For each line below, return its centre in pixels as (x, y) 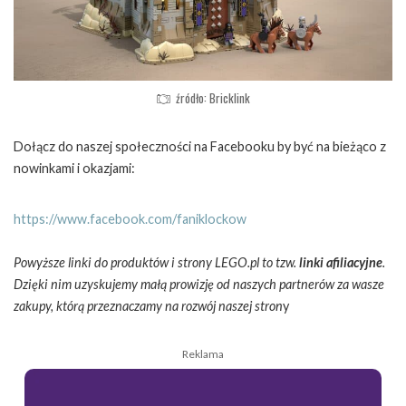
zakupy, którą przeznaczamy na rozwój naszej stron (148, 306)
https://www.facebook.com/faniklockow (130, 219)
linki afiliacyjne (341, 263)
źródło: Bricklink (213, 98)
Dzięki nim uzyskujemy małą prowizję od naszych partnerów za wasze (199, 285)
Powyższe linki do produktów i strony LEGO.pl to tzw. (156, 263)
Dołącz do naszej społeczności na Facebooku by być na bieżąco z (200, 147)
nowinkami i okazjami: (74, 169)
